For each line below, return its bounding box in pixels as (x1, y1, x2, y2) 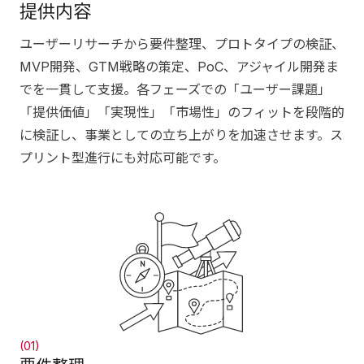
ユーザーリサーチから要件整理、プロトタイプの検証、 (19, 36, 344, 52)
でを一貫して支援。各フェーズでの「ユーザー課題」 (19, 81, 331, 97)
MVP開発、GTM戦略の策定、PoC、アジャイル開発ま (19, 58, 339, 75)
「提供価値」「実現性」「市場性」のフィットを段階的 (19, 104, 344, 120)
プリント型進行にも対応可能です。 (19, 149, 226, 166)
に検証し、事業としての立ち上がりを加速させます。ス (19, 127, 343, 143)
